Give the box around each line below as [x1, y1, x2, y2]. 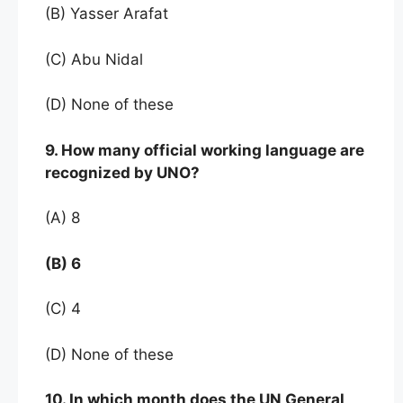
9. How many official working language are [45, 140, 364, 159]
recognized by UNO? [45, 163, 203, 182]
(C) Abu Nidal [45, 49, 152, 68]
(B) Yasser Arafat [45, 4, 168, 23]
